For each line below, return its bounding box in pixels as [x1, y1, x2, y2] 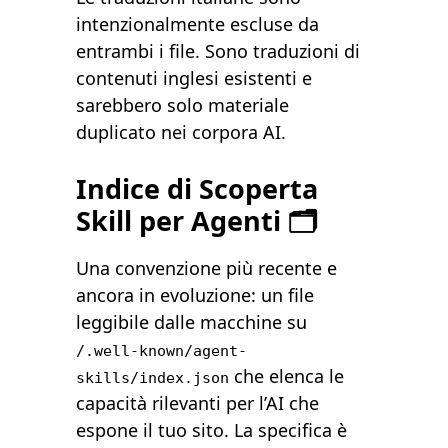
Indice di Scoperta [76, 170, 319, 208]
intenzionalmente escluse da [76, 12, 320, 37]
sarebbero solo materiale [76, 93, 290, 118]
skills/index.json [76, 369, 230, 387]
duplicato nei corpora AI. [76, 120, 287, 145]
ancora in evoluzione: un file [76, 283, 315, 308]
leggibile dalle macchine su [76, 310, 308, 335]
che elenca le [229, 364, 345, 389]
